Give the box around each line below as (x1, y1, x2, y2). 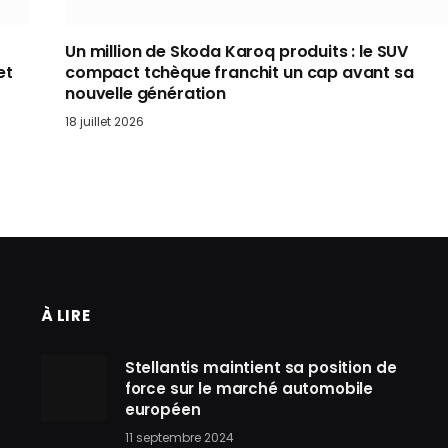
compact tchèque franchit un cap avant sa (65, 60, 414, 84)
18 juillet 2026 (65, 112, 144, 130)
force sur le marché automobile (124, 377, 374, 399)
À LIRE (40, 304, 91, 326)
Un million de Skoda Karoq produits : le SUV (65, 39, 409, 63)
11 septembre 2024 (124, 428, 234, 446)
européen (124, 398, 201, 420)
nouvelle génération (65, 81, 226, 105)
